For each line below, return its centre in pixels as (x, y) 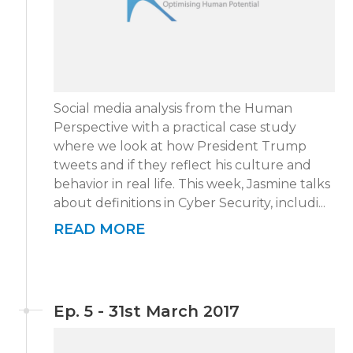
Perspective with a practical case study (175, 127)
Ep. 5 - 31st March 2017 (147, 311)
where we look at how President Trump (180, 146)
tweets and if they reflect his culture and (182, 165)
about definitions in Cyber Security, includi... (190, 203)
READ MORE (99, 229)
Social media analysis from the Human (173, 108)
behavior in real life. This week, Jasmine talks (192, 184)
